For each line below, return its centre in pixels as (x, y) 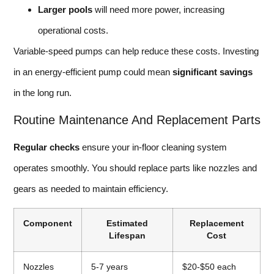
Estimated (127, 224)
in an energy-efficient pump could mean (93, 72)
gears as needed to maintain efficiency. (91, 188)
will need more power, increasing (158, 10)
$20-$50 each (209, 267)
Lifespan (127, 236)
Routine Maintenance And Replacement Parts (137, 120)
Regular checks (46, 147)
